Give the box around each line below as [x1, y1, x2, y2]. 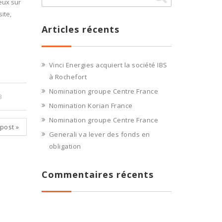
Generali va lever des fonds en [49, 130, 150, 139]
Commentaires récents [41, 168, 154, 180]
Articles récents [41, 23, 119, 35]
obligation [49, 142, 81, 151]
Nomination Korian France [49, 101, 133, 110]
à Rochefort [49, 72, 87, 81]
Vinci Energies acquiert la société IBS [49, 60, 167, 69]
